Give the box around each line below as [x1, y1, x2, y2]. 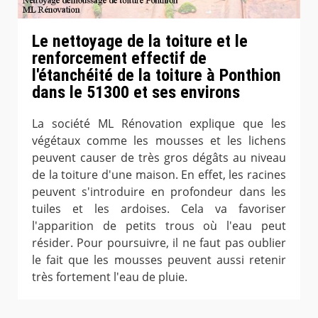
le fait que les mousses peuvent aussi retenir [32, 251, 286, 268]
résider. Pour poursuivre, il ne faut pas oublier [32, 234, 286, 251]
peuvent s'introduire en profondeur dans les [32, 183, 286, 199]
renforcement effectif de [32, 48, 207, 68]
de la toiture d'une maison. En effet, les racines [32, 166, 286, 182]
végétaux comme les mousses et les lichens [32, 132, 286, 148]
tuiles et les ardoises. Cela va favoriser [32, 200, 286, 216]
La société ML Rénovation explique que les [32, 115, 286, 131]
